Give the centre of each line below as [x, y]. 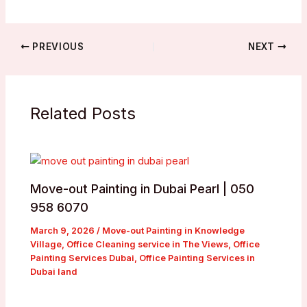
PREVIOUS [57, 46]
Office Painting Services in [197, 258]
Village [46, 245]
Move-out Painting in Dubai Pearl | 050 [143, 189]
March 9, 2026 [64, 231]
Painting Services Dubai [83, 258]
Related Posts [83, 113]
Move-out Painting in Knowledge [174, 231]
